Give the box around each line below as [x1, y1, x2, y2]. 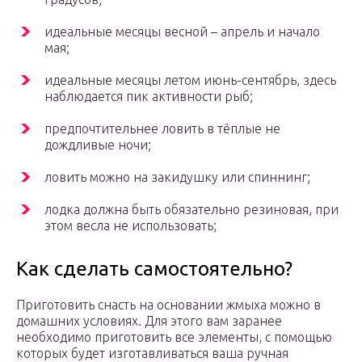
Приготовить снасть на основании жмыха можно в [16, 297, 321, 313]
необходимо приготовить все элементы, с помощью [16, 330, 332, 345]
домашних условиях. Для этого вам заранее [16, 314, 282, 329]
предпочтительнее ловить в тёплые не [44, 121, 280, 137]
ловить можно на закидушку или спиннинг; [44, 170, 310, 185]
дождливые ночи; [44, 137, 151, 153]
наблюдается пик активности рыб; [44, 89, 253, 104]
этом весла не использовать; [44, 218, 217, 234]
